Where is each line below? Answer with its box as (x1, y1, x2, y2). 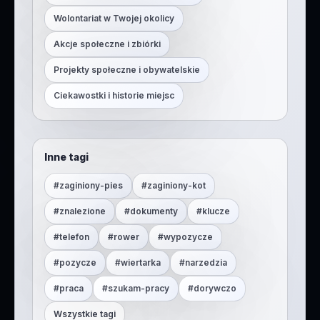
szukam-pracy (108, 283, 169, 294)
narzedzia (185, 257, 227, 268)
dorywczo (194, 283, 236, 294)
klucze (202, 206, 230, 216)
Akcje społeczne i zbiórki (54, 39, 161, 49)
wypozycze (164, 231, 213, 242)
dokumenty (130, 206, 178, 216)
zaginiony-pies (59, 180, 123, 191)
